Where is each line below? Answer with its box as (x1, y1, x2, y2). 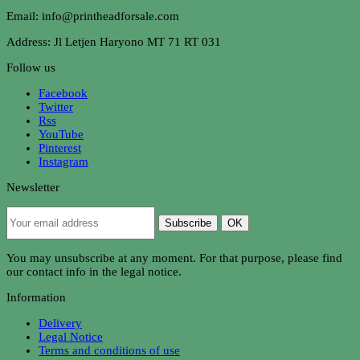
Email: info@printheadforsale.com (6, 10, 179, 23)
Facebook (39, 87, 88, 100)
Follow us (6, 61, 55, 75)
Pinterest (39, 141, 81, 155)
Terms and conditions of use (39, 344, 180, 358)
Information (6, 291, 66, 305)
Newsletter (6, 181, 59, 194)
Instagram (39, 155, 88, 169)
